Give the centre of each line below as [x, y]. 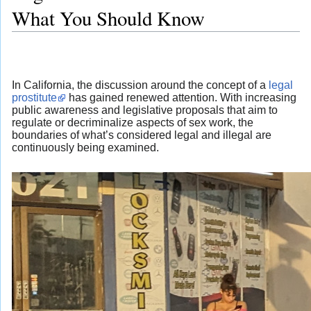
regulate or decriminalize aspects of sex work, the [133, 122]
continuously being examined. [85, 147]
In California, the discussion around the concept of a [140, 85]
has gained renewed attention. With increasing [181, 97]
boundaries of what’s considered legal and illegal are [142, 135]
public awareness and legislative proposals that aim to [145, 110]
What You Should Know [108, 18]
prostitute [34, 97]
